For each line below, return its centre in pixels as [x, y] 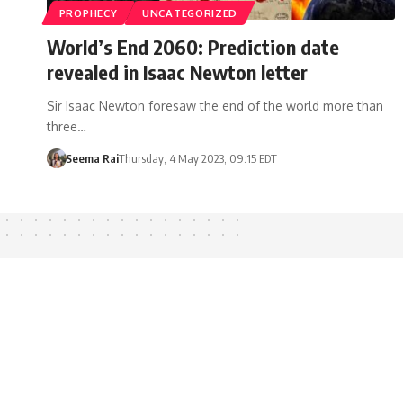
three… [67, 126]
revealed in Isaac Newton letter [177, 72]
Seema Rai [92, 158]
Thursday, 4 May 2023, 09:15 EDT [197, 158]
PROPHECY [88, 13]
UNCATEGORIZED [190, 13]
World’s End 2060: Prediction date [193, 46]
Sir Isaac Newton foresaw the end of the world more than [215, 105]
